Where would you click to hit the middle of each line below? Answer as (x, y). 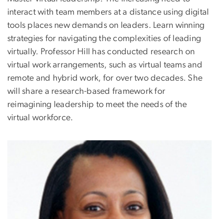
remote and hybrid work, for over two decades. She (105, 78)
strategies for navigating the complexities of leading (104, 38)
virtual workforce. (41, 118)
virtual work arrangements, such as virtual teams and (105, 65)
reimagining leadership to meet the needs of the (97, 104)
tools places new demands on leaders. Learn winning (106, 25)
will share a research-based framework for (87, 91)
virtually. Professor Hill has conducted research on (101, 52)
